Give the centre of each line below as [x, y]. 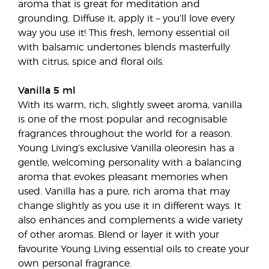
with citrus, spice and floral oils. [91, 62]
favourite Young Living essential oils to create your [134, 249]
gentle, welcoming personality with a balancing [130, 163]
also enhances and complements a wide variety [130, 220]
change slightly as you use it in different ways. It [129, 206]
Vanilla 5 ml [47, 91]
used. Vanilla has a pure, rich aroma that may [124, 192]
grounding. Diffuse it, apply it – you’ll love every [126, 19]
